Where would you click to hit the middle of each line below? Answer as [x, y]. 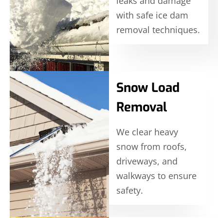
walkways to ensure [156, 175]
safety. [130, 190]
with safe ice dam [152, 15]
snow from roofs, [152, 146]
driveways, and [147, 161]
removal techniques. [158, 29]
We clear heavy [147, 132]
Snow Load [148, 88]
